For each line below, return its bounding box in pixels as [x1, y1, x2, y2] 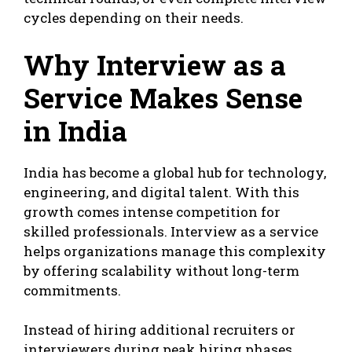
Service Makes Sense [24, 79, 302, 115]
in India [24, 112, 127, 148]
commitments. [24, 280, 121, 299]
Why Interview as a [24, 46, 286, 82]
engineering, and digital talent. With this [24, 182, 299, 201]
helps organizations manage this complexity [24, 241, 326, 260]
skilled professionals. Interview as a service [24, 222, 318, 240]
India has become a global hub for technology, [24, 163, 326, 181]
